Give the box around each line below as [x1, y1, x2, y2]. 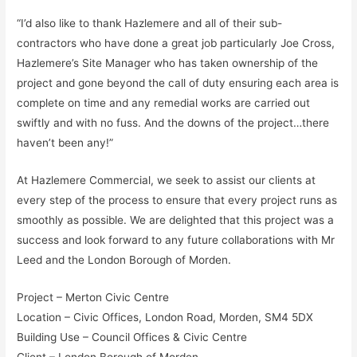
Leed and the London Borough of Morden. [17, 253, 232, 267]
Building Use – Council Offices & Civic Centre [17, 330, 248, 343]
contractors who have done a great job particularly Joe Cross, [17, 37, 335, 50]
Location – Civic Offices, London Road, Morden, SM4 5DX [17, 310, 314, 324]
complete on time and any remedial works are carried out [17, 96, 311, 110]
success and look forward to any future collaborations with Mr [17, 233, 335, 247]
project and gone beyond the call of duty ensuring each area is [17, 76, 339, 90]
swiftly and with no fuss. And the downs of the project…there [17, 116, 330, 130]
